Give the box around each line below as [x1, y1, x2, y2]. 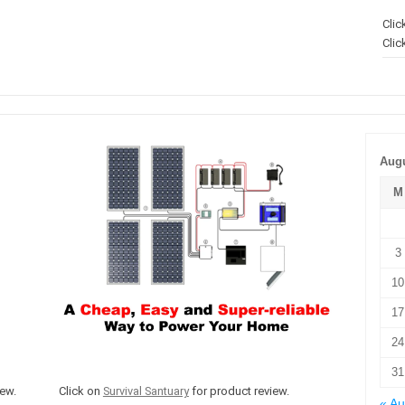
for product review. [188, 384, 289, 399]
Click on [58, 384, 103, 399]
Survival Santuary [102, 384, 189, 399]
